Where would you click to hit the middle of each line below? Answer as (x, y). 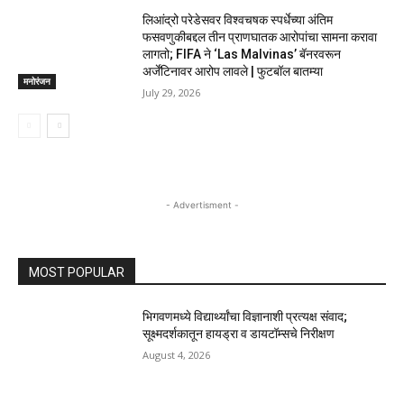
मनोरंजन (37, 82)
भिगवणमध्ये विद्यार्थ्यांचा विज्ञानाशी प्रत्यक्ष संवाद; (245, 317)
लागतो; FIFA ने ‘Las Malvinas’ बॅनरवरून (242, 55)
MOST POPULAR (77, 273)
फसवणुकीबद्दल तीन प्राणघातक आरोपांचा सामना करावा (260, 37)
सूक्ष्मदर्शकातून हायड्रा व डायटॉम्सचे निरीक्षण (239, 334)
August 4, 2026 (177, 355)
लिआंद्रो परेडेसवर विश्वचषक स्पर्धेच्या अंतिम (238, 20)
